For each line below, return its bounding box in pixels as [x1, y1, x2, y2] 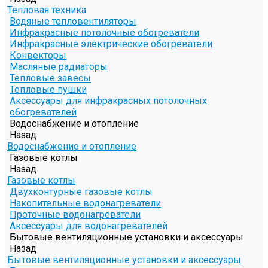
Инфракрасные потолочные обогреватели [10, 27, 199, 39]
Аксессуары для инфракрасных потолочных [10, 95, 207, 107]
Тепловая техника [7, 4, 86, 16]
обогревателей [10, 106, 77, 118]
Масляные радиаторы [10, 61, 108, 73]
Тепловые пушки [10, 84, 87, 96]
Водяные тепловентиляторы [10, 16, 136, 28]
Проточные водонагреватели [10, 209, 141, 221]
